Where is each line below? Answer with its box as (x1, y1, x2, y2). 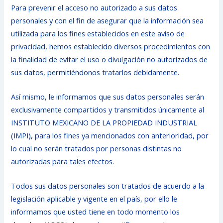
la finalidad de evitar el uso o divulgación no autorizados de (11, 54, 208, 64)
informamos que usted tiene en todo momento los (11, 207, 180, 217)
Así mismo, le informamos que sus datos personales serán (11, 91, 205, 102)
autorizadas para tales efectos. (11, 156, 114, 166)
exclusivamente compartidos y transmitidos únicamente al (11, 104, 205, 114)
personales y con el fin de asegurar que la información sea (11, 15, 204, 25)
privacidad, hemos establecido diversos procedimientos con (11, 41, 211, 51)
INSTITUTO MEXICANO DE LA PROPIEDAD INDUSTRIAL (11, 117, 198, 127)
